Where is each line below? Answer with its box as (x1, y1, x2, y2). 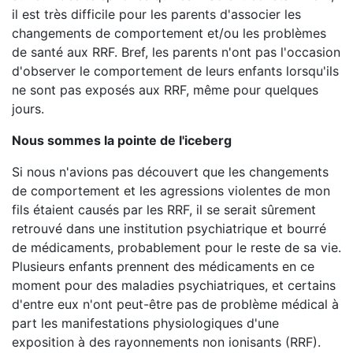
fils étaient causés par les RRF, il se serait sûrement (12, 202, 316, 217)
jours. (12, 101, 44, 117)
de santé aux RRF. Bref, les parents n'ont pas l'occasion (12, 44, 340, 60)
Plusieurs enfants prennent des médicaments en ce (12, 258, 314, 274)
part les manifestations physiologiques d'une (12, 315, 279, 331)
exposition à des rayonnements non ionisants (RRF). (12, 334, 321, 350)
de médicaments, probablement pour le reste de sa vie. (12, 240, 341, 255)
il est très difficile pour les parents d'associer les (12, 6, 301, 22)
